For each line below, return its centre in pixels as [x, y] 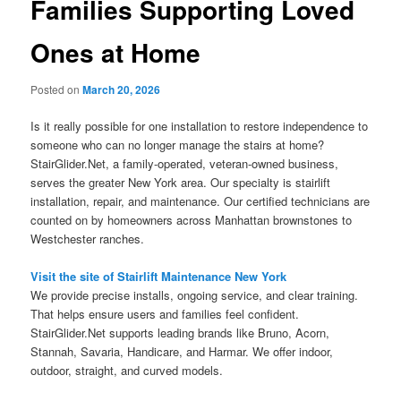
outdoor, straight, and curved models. [127, 371]
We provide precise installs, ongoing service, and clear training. [195, 295]
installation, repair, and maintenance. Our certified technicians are [200, 201]
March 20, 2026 [122, 90]
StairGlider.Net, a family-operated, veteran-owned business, [185, 164]
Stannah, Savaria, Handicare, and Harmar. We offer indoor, [182, 352]
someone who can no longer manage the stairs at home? [178, 145]
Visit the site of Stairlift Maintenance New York [159, 277]
